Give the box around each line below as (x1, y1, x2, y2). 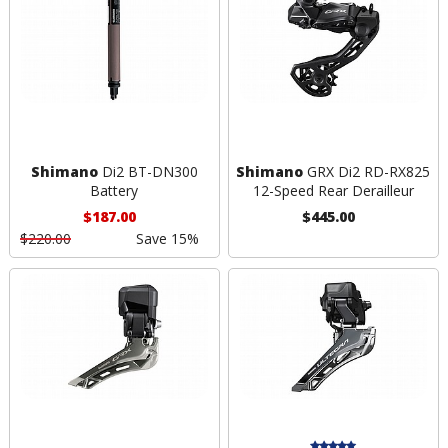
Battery (90, 181, 139, 201)
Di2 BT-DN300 (97, 162, 198, 182)
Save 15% (135, 229, 199, 249)
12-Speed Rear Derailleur (252, 181, 414, 201)
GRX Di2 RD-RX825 (303, 162, 431, 182)
